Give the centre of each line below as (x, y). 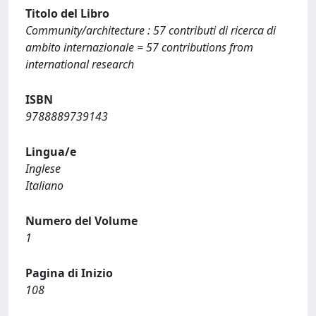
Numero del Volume (81, 221)
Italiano (44, 186)
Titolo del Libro (67, 13)
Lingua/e (51, 152)
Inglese (43, 169)
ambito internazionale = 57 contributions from (139, 47)
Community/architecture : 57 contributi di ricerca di (151, 30)
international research (80, 64)
